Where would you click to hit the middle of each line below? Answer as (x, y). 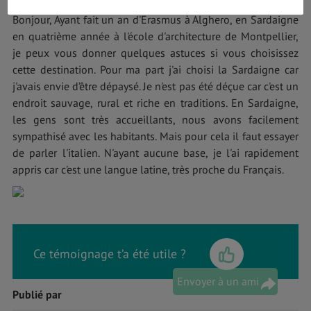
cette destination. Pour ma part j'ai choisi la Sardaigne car (155, 70)
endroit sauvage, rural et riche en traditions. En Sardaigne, (155, 103)
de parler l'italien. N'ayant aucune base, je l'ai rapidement (155, 153)
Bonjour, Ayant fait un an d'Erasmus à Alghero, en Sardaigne (155, 20)
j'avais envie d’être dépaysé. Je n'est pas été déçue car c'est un (155, 86)
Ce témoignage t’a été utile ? (110, 254)
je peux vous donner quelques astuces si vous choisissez (155, 53)
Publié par (37, 295)
